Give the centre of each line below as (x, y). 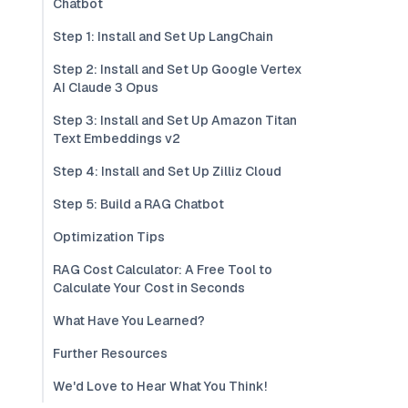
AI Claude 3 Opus (106, 87)
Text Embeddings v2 (117, 138)
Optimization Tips (109, 237)
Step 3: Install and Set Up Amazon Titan (175, 120)
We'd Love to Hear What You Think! (160, 386)
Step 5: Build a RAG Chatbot (138, 204)
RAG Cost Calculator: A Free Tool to (163, 270)
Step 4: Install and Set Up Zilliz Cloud (167, 171)
